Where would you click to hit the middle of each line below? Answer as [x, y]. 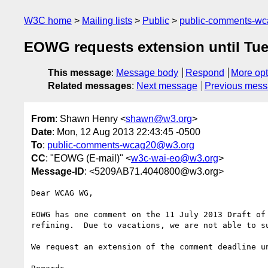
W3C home [48, 21]
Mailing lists [107, 21]
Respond [205, 73]
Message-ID [58, 171]
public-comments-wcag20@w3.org [121, 145]
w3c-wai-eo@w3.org [175, 158]
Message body [147, 73]
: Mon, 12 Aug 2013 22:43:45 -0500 [126, 132]
